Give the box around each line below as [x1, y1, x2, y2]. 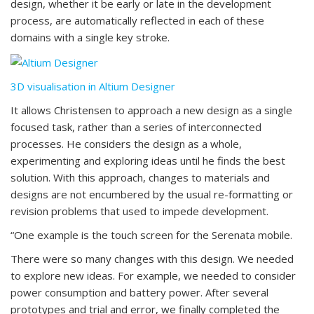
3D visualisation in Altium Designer [11, 79, 175, 94]
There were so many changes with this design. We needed [11, 252, 294, 266]
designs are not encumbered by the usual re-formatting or [11, 187, 293, 202]
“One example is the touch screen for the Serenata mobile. [11, 228, 292, 243]
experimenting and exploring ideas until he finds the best [11, 153, 285, 168]
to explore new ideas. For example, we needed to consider [11, 268, 296, 283]
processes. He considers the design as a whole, [11, 137, 242, 151]
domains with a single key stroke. [11, 30, 170, 45]
